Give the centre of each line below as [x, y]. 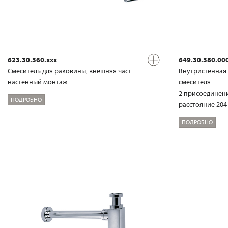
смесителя [195, 82]
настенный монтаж [37, 82]
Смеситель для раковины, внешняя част [69, 71]
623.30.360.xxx [32, 60]
